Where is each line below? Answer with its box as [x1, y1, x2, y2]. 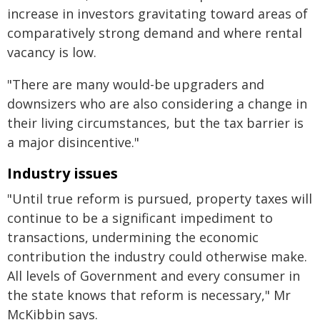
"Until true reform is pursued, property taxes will [7, 190, 312, 207]
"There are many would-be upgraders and [7, 76, 264, 93]
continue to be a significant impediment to [7, 209, 273, 226]
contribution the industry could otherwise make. [7, 248, 307, 265]
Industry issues [7, 164, 118, 183]
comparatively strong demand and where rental [7, 24, 302, 41]
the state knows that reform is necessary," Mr [7, 286, 291, 304]
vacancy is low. [7, 44, 96, 61]
